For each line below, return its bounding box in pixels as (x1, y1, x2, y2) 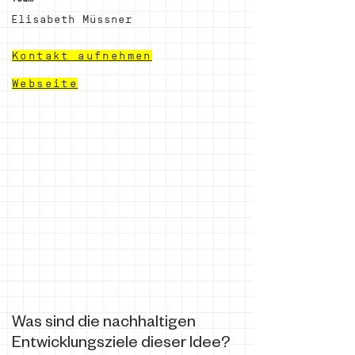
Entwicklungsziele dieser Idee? (12, 336, 230, 353)
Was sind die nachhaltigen (12, 315, 196, 333)
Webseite (12, 77, 78, 90)
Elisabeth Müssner (11, 13, 132, 25)
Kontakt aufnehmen (12, 49, 152, 62)
